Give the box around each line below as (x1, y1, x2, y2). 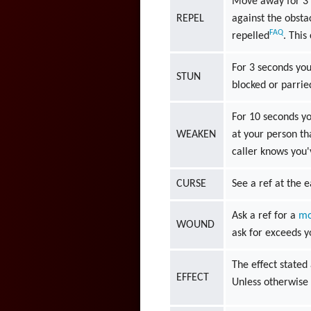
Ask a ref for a (232, 210, 299, 221)
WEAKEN (176, 128, 217, 140)
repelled (232, 30, 270, 42)
